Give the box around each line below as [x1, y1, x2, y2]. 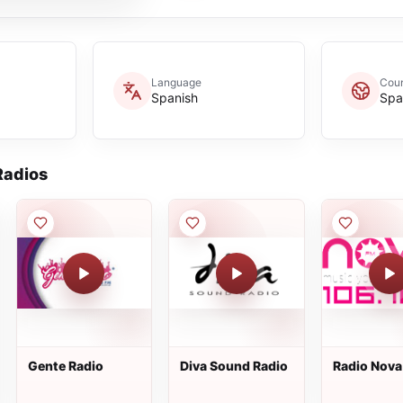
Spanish [150, 90, 198, 105]
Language [150, 76, 201, 89]
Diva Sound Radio [180, 358, 289, 373]
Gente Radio [27, 358, 103, 373]
